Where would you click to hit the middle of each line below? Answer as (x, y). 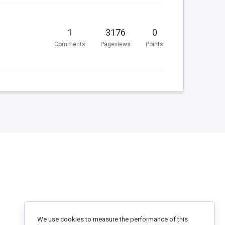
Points (154, 44)
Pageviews (116, 44)
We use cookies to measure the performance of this (113, 219)
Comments (70, 44)
